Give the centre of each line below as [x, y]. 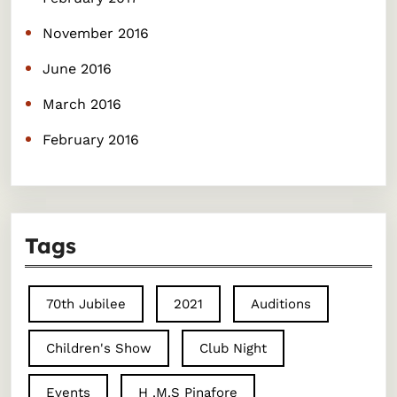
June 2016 [77, 69]
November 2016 [95, 33]
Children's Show [98, 348]
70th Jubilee [86, 304]
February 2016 [90, 140]
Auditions [280, 304]
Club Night [233, 348]
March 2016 [82, 104]
